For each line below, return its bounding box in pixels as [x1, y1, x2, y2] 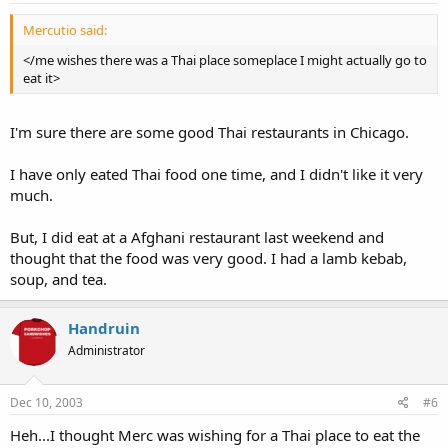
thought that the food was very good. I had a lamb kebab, [10, 248, 407, 268]
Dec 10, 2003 [10, 393, 83, 411]
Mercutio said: [23, 20, 107, 39]
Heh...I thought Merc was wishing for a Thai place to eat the [10, 424, 420, 445]
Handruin [68, 318, 140, 338]
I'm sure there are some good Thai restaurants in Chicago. [10, 122, 409, 142]
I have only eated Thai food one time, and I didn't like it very [10, 164, 423, 184]
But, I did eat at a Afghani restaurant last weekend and [10, 227, 384, 247]
